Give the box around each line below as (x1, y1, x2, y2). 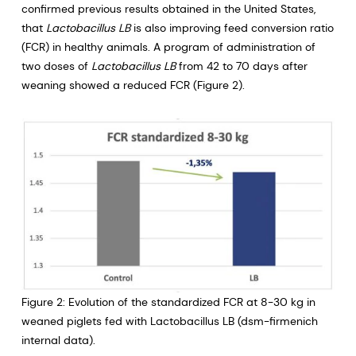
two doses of (21, 58, 91, 73)
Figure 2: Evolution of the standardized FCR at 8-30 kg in (21, 294, 315, 309)
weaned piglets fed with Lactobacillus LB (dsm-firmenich (21, 313, 318, 328)
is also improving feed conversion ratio (130, 20, 334, 35)
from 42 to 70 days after (175, 58, 308, 73)
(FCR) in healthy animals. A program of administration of (21, 39, 315, 54)
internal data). (21, 332, 95, 347)
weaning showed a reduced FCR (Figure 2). (21, 77, 245, 92)
